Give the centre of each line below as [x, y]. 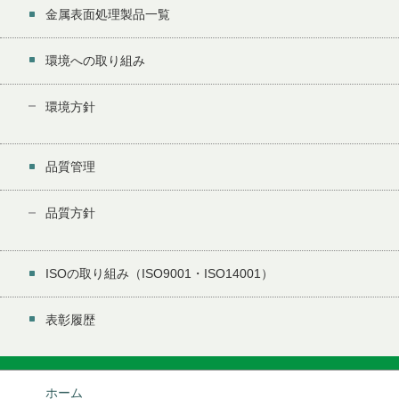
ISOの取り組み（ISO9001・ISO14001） [159, 273]
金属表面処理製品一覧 [108, 14]
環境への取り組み [95, 60]
